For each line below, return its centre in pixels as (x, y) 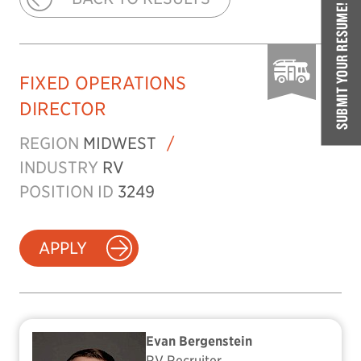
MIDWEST (120, 143)
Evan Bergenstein (199, 341)
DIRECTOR (63, 109)
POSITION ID (66, 192)
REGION (49, 143)
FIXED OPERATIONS (103, 83)
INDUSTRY (59, 168)
